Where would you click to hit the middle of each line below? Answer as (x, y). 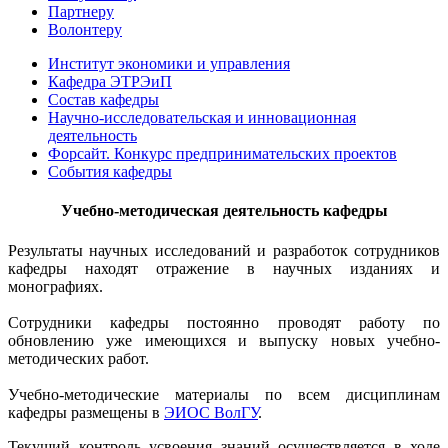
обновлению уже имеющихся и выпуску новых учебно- (224, 340)
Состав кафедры (103, 99)
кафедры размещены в (86, 412)
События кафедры (110, 171)
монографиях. (55, 286)
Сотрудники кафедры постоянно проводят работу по (224, 322)
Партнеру (81, 11)
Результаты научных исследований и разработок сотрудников (224, 250)
